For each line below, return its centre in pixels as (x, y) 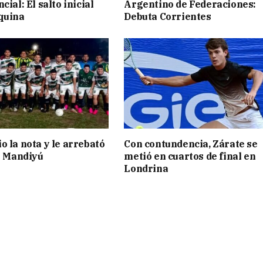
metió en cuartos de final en (190, 156)
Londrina (146, 168)
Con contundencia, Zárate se (191, 144)
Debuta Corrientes (168, 17)
